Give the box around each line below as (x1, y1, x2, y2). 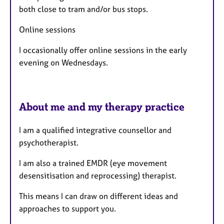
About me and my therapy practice (19, 100, 184, 113)
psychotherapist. (19, 137, 80, 147)
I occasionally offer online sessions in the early (19, 44, 187, 55)
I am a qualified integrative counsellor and (19, 124, 171, 135)
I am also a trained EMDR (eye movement (19, 157, 167, 168)
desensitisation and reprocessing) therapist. (19, 170, 176, 180)
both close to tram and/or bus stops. (19, 3, 148, 14)
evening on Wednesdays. (19, 57, 108, 67)
